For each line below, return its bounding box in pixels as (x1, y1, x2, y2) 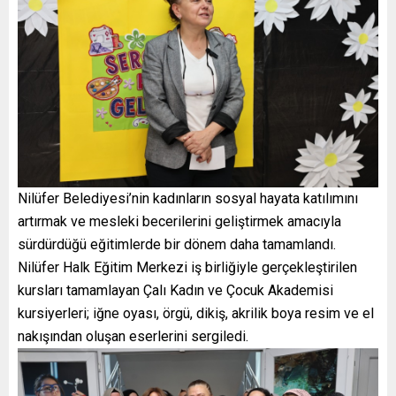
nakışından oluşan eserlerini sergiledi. (18, 327, 248, 345)
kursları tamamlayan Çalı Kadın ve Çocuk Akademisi (18, 281, 333, 299)
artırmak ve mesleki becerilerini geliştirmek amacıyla (18, 212, 341, 230)
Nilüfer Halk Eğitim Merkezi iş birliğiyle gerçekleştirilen (18, 258, 357, 276)
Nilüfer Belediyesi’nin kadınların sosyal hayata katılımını (18, 189, 358, 207)
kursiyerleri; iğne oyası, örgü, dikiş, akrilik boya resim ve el (18, 304, 374, 322)
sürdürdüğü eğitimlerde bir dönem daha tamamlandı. (18, 235, 336, 253)
